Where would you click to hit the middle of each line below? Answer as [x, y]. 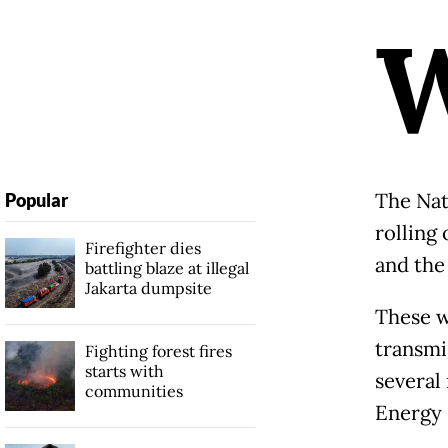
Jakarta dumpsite [148, 288]
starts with [124, 371]
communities [133, 391]
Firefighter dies [142, 248]
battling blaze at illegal [166, 268]
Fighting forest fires [158, 351]
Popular [36, 200]
